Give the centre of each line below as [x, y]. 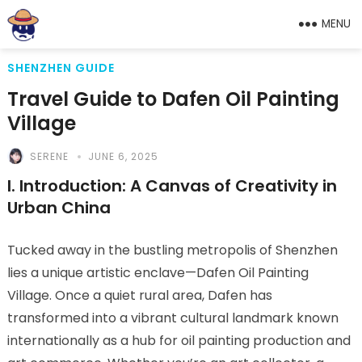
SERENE [49, 156]
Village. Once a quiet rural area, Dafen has [139, 295]
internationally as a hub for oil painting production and [179, 341]
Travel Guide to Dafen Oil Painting [173, 99]
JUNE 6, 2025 [123, 156]
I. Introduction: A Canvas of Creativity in [172, 186]
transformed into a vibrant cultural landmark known [173, 318]
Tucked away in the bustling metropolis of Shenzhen [172, 250]
